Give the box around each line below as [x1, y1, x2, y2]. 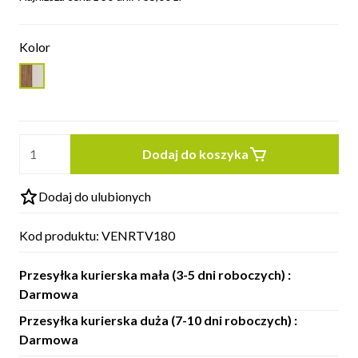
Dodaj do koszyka [141, 146, 249, 161]
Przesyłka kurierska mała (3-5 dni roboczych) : [19, 267, 291, 282]
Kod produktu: [19, 228, 101, 243]
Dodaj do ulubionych [38, 189, 151, 204]
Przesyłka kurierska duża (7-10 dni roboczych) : [19, 312, 297, 328]
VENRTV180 [101, 228, 175, 243]
